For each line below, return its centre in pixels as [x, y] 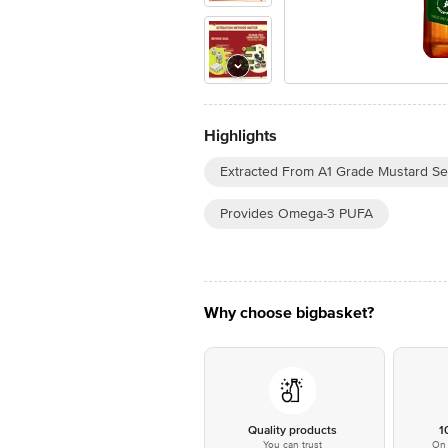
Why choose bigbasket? [289, 313]
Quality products [292, 430]
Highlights [240, 136]
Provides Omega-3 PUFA [296, 213]
